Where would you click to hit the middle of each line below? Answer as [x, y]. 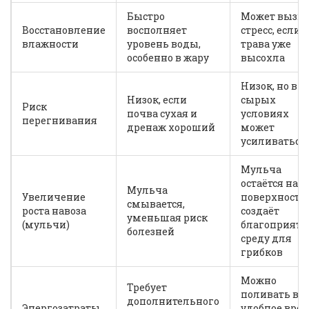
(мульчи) [46, 225]
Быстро [146, 17]
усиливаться [273, 141]
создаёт [260, 211]
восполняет [157, 30]
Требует [147, 288]
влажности [50, 44]
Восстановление [64, 30]
